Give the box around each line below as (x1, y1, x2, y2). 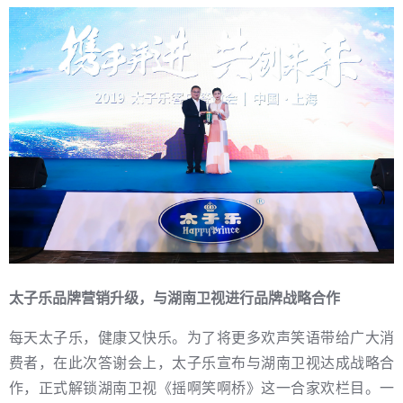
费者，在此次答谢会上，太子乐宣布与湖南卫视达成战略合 (9, 355, 394, 372)
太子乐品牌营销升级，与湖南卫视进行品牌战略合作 (9, 291, 340, 307)
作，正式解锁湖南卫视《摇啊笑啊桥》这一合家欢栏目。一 (9, 381, 394, 397)
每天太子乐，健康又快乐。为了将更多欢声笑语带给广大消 (9, 330, 394, 346)
